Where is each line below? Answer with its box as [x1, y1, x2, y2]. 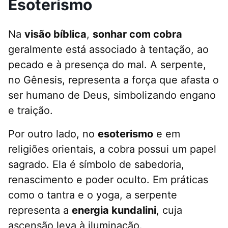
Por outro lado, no [8, 128, 98, 140]
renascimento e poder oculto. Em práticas [8, 174, 208, 186]
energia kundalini [72, 204, 156, 217]
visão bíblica [24, 28, 87, 41]
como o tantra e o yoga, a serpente [8, 189, 177, 202]
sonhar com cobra [93, 28, 182, 41]
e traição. [8, 104, 53, 117]
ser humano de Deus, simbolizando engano [8, 89, 216, 102]
